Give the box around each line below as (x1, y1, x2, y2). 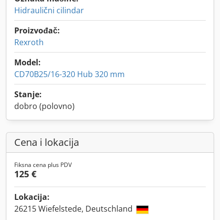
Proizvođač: (14, 25, 60, 36)
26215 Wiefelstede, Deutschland (14, 203, 135, 214)
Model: (14, 57, 41, 68)
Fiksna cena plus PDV (14, 161, 72, 169)
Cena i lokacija (14, 136, 79, 149)
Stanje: (14, 89, 42, 100)
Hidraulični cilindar (14, 5, 84, 16)
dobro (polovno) (14, 101, 75, 111)
